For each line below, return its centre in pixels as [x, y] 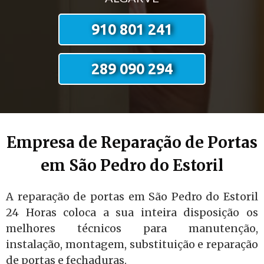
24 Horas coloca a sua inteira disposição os [132, 212]
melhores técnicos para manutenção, [132, 228]
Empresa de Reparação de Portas [132, 142]
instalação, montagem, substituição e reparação [132, 244]
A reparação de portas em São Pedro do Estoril [132, 197]
